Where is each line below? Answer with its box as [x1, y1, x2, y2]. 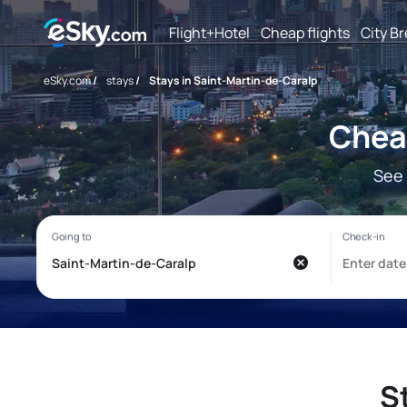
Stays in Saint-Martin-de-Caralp [149, 73, 317, 88]
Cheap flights [261, 22, 350, 43]
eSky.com [44, 73, 91, 88]
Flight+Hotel [169, 22, 250, 43]
